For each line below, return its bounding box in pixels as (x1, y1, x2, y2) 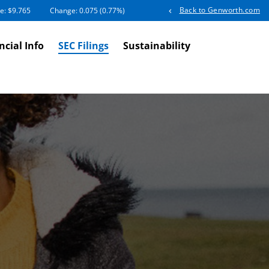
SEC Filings (58, 39, 109, 53)
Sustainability (123, 39, 191, 53)
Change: (50, 5, 80, 16)
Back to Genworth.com (179, 5, 260, 16)
